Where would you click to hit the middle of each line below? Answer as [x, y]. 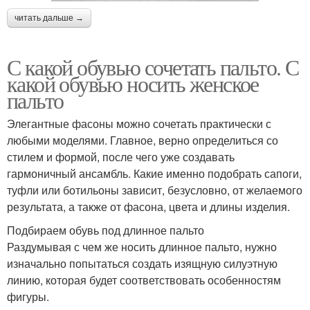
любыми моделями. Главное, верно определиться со [143, 140]
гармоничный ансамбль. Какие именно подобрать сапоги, [154, 173]
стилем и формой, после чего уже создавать [121, 156]
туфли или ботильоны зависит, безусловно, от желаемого [155, 190]
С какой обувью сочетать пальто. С [153, 66]
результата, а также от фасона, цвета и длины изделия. [148, 206]
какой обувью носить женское [133, 83]
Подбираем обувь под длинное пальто [106, 230]
